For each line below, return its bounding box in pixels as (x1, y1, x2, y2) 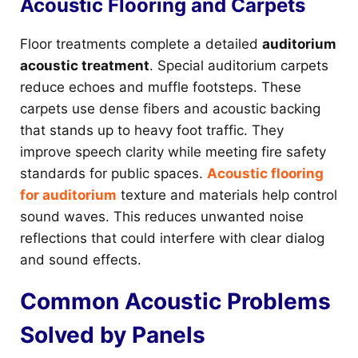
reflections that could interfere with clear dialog (20, 230, 324, 247)
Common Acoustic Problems (20, 288, 331, 316)
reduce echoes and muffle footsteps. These (20, 79, 301, 96)
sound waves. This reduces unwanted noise (20, 209, 304, 225)
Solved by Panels (20, 321, 205, 349)
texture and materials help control (117, 187, 337, 204)
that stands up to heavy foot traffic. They (20, 122, 284, 139)
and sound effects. (20, 252, 141, 268)
